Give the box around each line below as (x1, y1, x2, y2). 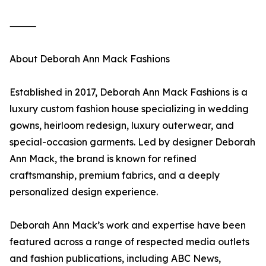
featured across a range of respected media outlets (9, 236, 249, 248)
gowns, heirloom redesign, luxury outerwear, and (9, 119, 234, 132)
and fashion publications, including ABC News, (9, 252, 221, 265)
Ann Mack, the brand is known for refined (9, 153, 197, 165)
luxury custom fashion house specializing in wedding (9, 103, 249, 115)
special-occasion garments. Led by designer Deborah (9, 136, 255, 148)
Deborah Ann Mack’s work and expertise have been (9, 219, 246, 232)
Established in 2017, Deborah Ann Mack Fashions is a (9, 86, 248, 99)
